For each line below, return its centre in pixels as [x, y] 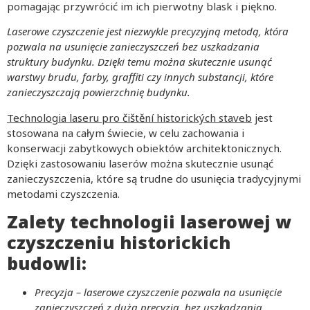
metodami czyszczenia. [63, 193]
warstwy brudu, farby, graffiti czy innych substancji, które [140, 77]
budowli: [47, 263]
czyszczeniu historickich [119, 243]
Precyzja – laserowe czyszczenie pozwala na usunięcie [158, 292]
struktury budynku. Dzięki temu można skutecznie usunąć [139, 62]
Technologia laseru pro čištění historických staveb [129, 117]
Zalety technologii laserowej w [149, 222]
